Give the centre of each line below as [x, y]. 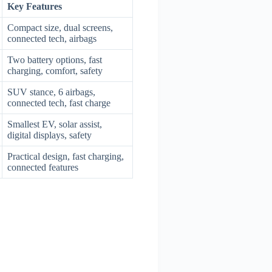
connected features [43, 168]
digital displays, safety [49, 135]
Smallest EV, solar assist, [55, 124]
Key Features [35, 7]
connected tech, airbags [52, 39]
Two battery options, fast [55, 60]
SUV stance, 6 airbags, [51, 92]
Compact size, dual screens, [60, 28]
